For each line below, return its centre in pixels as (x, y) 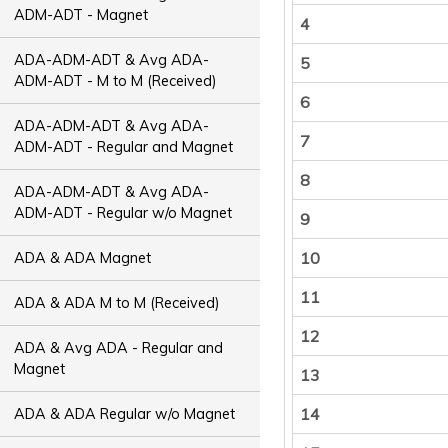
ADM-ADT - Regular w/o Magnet (123, 212)
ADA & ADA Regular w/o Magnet (125, 413)
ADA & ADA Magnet (83, 257)
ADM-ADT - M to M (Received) (116, 80)
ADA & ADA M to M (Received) (117, 302)
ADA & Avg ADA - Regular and (119, 347)
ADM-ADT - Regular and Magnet (124, 146)
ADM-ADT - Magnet (81, 14)
